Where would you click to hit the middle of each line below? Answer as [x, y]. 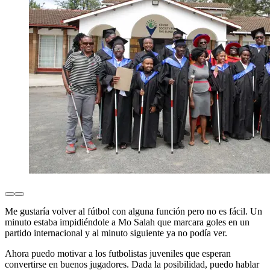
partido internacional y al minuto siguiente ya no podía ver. [116, 233]
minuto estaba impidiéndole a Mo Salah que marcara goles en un [127, 222]
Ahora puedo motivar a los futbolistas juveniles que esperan [118, 254]
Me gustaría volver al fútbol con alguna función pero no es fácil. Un [133, 212]
